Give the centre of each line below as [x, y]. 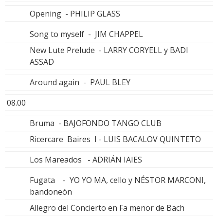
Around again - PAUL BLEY [80, 82]
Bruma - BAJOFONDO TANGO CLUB [96, 123]
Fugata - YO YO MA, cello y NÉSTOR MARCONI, [118, 180]
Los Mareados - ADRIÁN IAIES [86, 159]
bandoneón [51, 191]
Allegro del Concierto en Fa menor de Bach [107, 208]
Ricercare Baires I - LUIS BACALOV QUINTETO [115, 139]
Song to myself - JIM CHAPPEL [86, 34]
